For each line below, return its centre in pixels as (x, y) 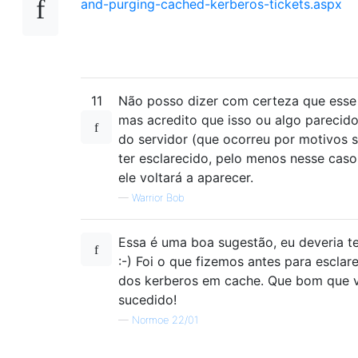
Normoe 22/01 (165, 320)
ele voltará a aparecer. (186, 177)
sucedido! (147, 300)
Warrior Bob (158, 198)
